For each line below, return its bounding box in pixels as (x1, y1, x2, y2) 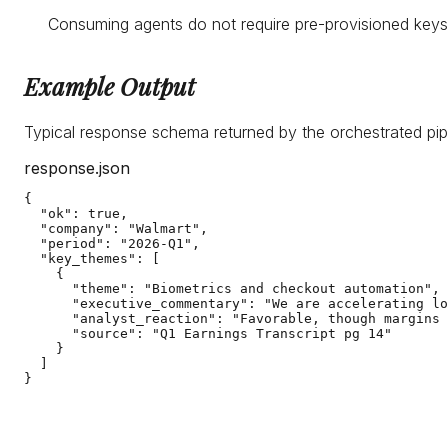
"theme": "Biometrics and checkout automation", (24, 281, 440, 297)
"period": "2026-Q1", (24, 236, 200, 252)
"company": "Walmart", (24, 221, 208, 237)
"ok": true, (24, 206, 128, 222)
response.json (24, 158, 130, 179)
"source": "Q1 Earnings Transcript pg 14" (24, 326, 392, 342)
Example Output (24, 70, 195, 103)
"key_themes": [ (24, 251, 160, 267)
